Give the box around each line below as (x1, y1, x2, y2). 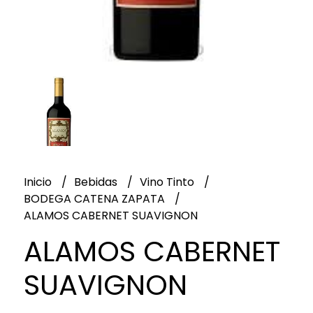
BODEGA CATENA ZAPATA (23, 190, 168, 207)
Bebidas (73, 173, 120, 190)
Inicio (23, 173, 54, 190)
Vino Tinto (139, 173, 197, 190)
